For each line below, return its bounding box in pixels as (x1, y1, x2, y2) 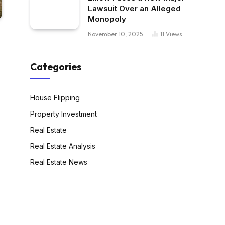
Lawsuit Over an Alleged (88, 4, 181, 14)
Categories (30, 61, 81, 73)
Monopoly (88, 14, 126, 24)
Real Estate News (30, 158, 87, 167)
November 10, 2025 (88, 30, 143, 38)
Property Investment (30, 109, 97, 119)
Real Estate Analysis (30, 142, 95, 151)
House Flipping (30, 93, 80, 102)
